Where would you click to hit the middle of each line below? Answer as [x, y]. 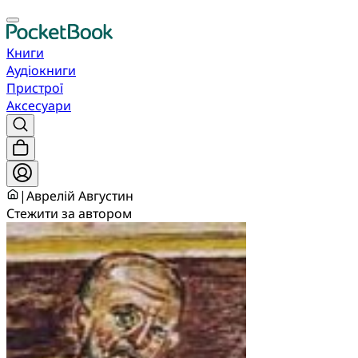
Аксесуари [39, 105]
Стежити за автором [69, 213]
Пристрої [35, 88]
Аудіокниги [41, 70]
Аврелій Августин [80, 196]
